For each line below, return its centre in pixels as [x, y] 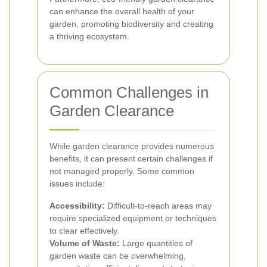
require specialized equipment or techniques [133, 218]
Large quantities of [156, 243]
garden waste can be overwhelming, [118, 256]
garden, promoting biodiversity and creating [131, 24]
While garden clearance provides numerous [132, 146]
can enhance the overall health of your [122, 11]
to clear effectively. [84, 231]
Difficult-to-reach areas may [158, 206]
